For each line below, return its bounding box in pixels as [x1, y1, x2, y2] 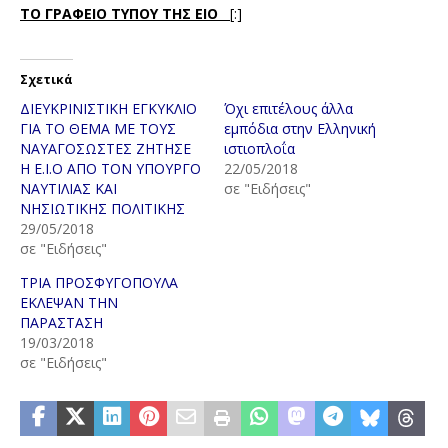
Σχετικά [20, 71, 73, 89]
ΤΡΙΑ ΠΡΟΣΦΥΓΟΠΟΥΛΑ [20, 273, 178, 293]
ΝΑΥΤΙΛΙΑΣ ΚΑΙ [20, 179, 117, 199]
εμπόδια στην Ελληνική [224, 119, 376, 139]
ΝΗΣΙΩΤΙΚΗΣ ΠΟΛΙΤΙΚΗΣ [20, 199, 185, 219]
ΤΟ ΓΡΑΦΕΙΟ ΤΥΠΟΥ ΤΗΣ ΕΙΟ [20, 4, 222, 24]
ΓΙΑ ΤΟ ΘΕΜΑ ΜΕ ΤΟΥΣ [20, 119, 176, 139]
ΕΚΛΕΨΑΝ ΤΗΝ [20, 293, 118, 313]
